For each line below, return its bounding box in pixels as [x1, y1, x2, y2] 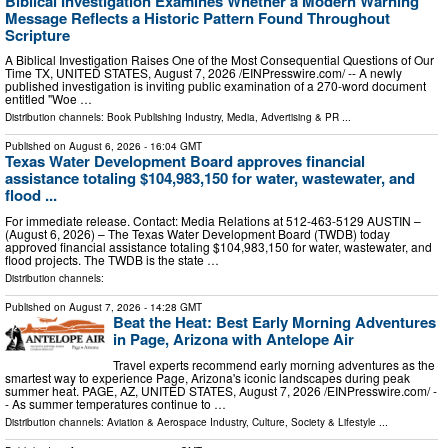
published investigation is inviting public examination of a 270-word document [5, 77, 426, 95]
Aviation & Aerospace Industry [107, 414, 246, 429]
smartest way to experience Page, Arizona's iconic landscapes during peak [5, 368, 410, 386]
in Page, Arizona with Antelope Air [113, 327, 354, 350]
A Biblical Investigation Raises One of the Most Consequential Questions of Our [5, 51, 434, 69]
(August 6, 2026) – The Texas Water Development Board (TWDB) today [5, 224, 390, 242]
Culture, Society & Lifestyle [252, 414, 376, 429]
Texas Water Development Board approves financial [5, 150, 365, 173]
